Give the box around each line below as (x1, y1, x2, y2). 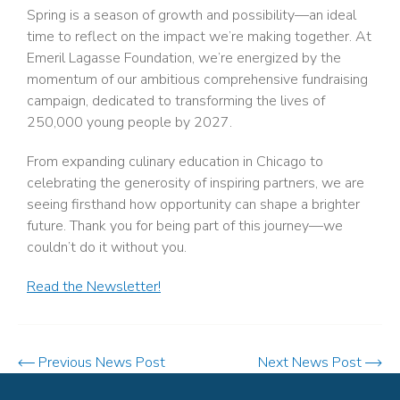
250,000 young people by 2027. (27, 112, 232, 132)
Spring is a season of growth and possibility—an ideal (27, 4, 356, 25)
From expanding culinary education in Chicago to (27, 151, 323, 171)
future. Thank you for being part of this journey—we (27, 215, 343, 236)
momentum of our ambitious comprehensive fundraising (27, 69, 368, 89)
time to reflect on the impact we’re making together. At (27, 26, 371, 46)
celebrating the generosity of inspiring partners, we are (27, 172, 364, 193)
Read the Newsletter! (27, 276, 161, 296)
